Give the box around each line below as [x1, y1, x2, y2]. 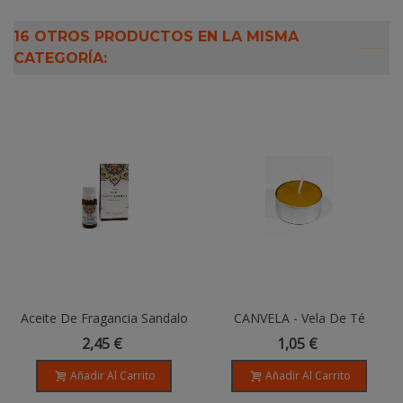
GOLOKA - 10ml [58, 328, 150, 346]
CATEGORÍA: [13, 49, 107, 67]
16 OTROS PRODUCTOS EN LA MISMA [13, 28, 299, 46]
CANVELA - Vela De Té [233, 309, 365, 327]
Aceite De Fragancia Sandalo [20, 309, 188, 327]
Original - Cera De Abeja [228, 328, 370, 346]
